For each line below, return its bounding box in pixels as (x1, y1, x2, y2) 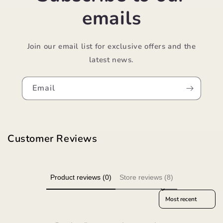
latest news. (89, 54, 134, 65)
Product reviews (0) (50, 173, 111, 181)
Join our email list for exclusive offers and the (27, 41, 196, 51)
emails (82, 5, 141, 31)
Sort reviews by (159, 190, 204, 198)
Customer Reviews (7, 131, 98, 145)
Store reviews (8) (119, 173, 173, 181)
